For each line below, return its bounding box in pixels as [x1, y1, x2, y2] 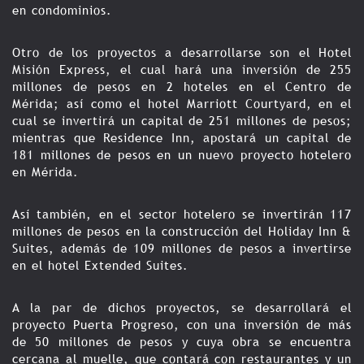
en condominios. [12, 3, 112, 17]
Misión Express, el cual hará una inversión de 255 [12, 63, 352, 76]
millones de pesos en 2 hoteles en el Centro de [12, 80, 352, 93]
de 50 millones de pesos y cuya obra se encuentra [12, 335, 352, 349]
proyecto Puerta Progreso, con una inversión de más [12, 318, 352, 331]
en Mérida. [12, 165, 79, 179]
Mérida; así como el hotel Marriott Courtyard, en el [12, 97, 352, 110]
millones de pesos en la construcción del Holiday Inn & [12, 224, 352, 238]
